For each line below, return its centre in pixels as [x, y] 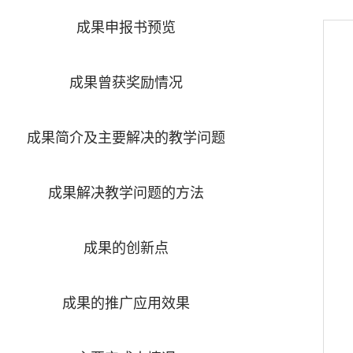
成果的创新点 [126, 248]
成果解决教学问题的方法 [126, 193]
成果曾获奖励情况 [126, 82]
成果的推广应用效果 [126, 303]
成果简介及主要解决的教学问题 [126, 137]
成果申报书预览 [126, 27]
